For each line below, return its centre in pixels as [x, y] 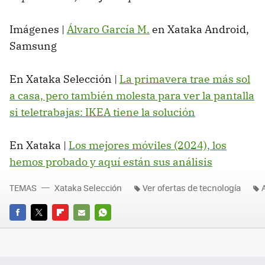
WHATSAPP [116, 229]
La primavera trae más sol [185, 79]
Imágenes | [38, 30]
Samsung [33, 46]
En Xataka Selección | [64, 79]
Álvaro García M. [108, 30]
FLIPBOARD [73, 229]
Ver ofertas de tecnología [192, 188]
